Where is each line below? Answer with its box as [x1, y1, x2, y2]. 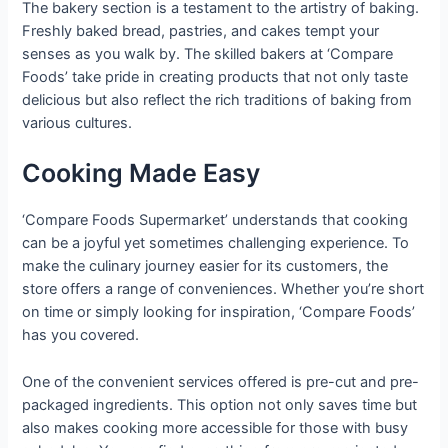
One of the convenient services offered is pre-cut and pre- [22, 372, 420, 391]
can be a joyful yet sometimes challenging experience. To [22, 234, 410, 253]
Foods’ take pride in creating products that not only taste [22, 68, 409, 87]
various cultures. [22, 114, 133, 133]
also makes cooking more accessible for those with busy [22, 418, 409, 437]
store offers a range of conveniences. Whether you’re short [22, 280, 425, 299]
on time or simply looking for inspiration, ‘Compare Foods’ [22, 303, 416, 322]
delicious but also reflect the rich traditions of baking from [22, 91, 413, 110]
